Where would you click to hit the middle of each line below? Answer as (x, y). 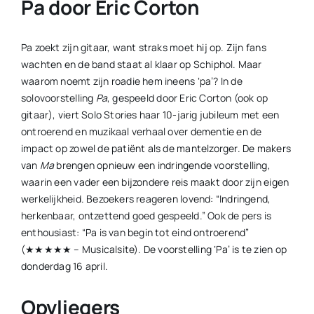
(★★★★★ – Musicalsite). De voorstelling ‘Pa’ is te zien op (153, 249)
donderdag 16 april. (64, 266)
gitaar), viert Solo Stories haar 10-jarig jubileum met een (150, 114)
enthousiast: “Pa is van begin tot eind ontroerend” (135, 232)
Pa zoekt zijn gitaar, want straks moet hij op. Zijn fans (143, 47)
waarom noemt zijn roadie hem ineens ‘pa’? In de (131, 81)
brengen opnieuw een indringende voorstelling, (162, 165)
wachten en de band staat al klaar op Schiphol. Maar (141, 64)
